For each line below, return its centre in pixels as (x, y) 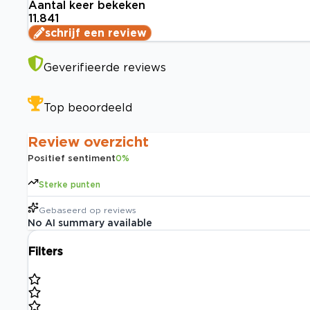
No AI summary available (90, 223)
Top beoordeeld (88, 108)
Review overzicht (88, 142)
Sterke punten (70, 185)
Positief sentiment (72, 158)
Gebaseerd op (70, 210)
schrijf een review (96, 33)
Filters (46, 252)
